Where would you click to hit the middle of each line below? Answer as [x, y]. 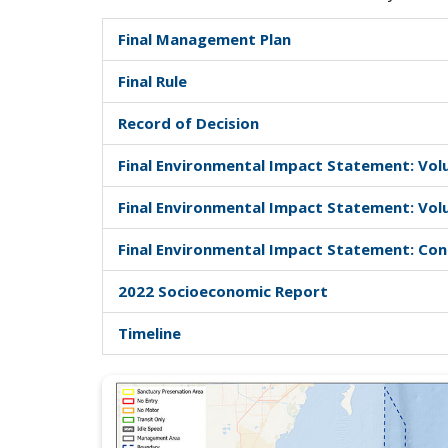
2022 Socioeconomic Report [223, 290]
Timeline [149, 332]
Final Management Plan [204, 38]
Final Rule [152, 80]
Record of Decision [188, 122]
